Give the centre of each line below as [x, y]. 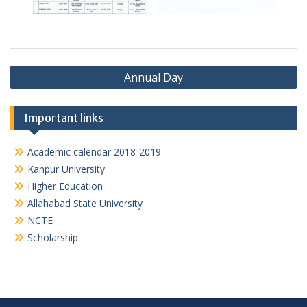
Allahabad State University [85, 203]
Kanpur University [66, 169]
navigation [46, 89]
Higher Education [65, 186]
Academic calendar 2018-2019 [94, 152]
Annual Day [153, 77]
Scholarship [53, 237]
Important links [64, 118]
